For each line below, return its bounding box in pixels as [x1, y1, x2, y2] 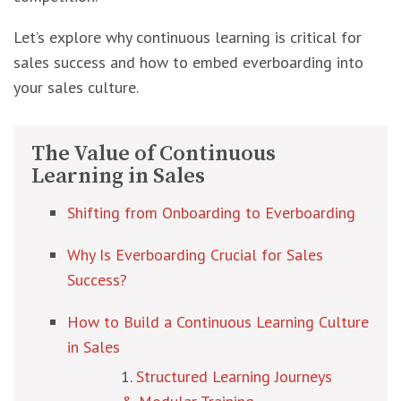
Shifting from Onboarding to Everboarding [67, 202, 355, 223]
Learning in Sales [31, 163, 205, 190]
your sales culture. [13, 77, 139, 98]
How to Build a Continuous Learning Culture [67, 311, 369, 332]
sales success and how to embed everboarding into [13, 52, 363, 73]
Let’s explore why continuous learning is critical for [13, 27, 362, 47]
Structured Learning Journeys [136, 366, 332, 387]
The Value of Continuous [31, 141, 276, 167]
